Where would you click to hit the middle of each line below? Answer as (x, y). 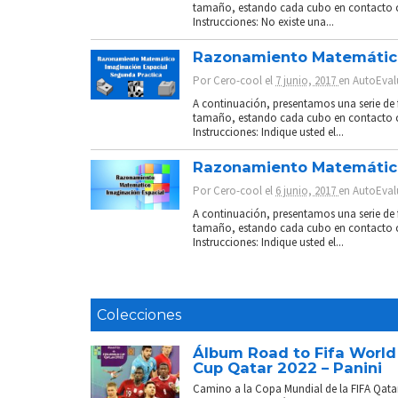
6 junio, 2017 (307, 190)
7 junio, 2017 (307, 80)
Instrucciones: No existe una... (263, 21)
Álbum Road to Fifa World (295, 352)
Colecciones (139, 314)
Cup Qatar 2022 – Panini (287, 367)
